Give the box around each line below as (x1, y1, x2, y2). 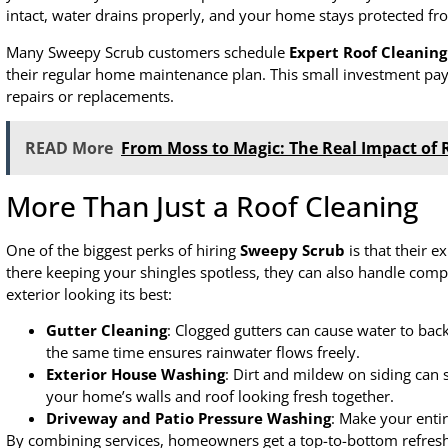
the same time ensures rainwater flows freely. (46, 342, 360, 363)
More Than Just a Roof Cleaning (6, 186, 418, 225)
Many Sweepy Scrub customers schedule (6, 41, 289, 62)
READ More (25, 136, 113, 159)
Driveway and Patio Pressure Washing (46, 408, 331, 429)
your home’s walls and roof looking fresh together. (46, 386, 394, 407)
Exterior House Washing (46, 364, 225, 385)
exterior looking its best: (6, 283, 172, 304)
